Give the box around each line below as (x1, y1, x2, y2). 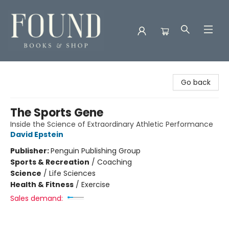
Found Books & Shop (8, 66, 80, 76)
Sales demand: (10, 193, 63, 203)
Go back (181, 77, 211, 87)
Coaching (97, 157, 132, 167)
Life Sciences (49, 168, 96, 178)
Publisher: (10, 146, 51, 156)
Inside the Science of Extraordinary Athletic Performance (10, 119, 213, 129)
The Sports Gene (10, 105, 103, 121)
